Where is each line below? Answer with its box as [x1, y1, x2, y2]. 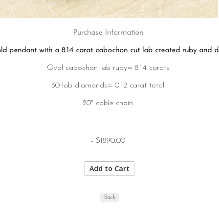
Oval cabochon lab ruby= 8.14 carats [46, 64, 169, 72]
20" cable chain [83, 99, 133, 107]
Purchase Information [72, 29, 143, 37]
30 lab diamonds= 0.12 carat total [51, 82, 164, 89]
